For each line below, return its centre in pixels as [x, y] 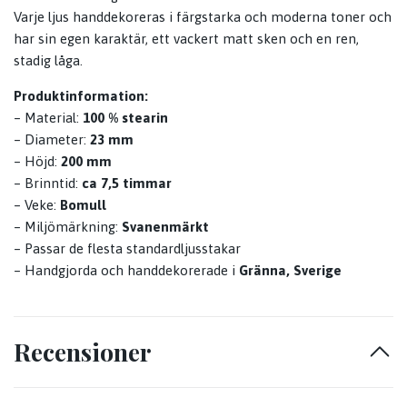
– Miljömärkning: [66, 227]
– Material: [46, 118]
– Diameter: [50, 140]
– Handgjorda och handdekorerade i [126, 271]
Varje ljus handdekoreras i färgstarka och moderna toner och [203, 17]
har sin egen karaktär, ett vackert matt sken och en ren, [186, 39]
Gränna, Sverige [290, 271]
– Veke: [35, 205]
